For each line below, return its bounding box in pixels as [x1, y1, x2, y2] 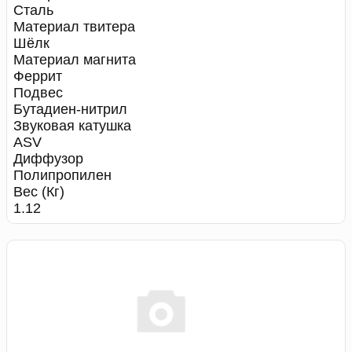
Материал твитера [13, 19, 135, 35]
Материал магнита [13, 52, 136, 68]
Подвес [13, 85, 63, 101]
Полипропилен [13, 167, 112, 184]
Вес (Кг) [13, 184, 64, 200]
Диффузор [13, 151, 83, 167]
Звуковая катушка [13, 118, 131, 134]
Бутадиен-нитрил [13, 101, 127, 118]
